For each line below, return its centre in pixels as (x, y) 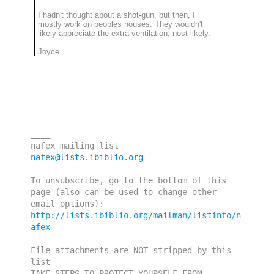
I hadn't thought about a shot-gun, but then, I (117, 15)
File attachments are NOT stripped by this (131, 250)
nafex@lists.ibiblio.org (87, 157)
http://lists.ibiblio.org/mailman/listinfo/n (136, 216)
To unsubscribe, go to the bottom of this (128, 181)
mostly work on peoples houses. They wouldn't (120, 24)
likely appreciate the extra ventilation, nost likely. (124, 33)
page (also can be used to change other (124, 192)
